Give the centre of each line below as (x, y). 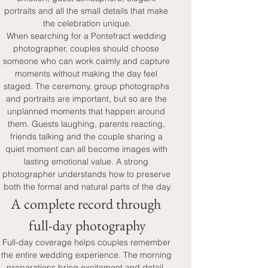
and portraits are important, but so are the (87, 99)
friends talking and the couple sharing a (87, 136)
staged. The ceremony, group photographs (87, 86)
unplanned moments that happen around (87, 111)
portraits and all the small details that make (87, 11)
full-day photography (87, 225)
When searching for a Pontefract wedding (87, 36)
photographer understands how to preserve (87, 174)
